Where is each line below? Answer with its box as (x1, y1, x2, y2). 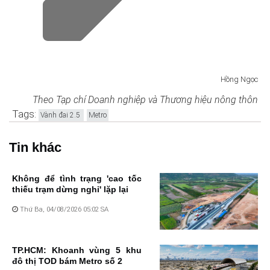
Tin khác (9, 139, 61, 155)
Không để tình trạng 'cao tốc (12, 173, 142, 183)
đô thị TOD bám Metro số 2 (12, 256, 122, 266)
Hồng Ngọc (219, 74, 258, 84)
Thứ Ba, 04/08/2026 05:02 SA (18, 204, 108, 213)
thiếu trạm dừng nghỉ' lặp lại (12, 184, 128, 194)
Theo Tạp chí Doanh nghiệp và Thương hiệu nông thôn (33, 93, 258, 105)
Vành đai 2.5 (40, 110, 82, 119)
